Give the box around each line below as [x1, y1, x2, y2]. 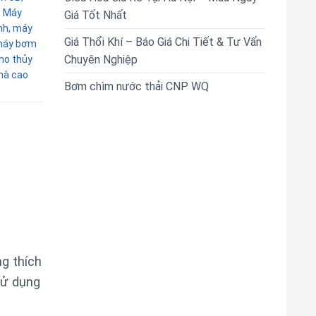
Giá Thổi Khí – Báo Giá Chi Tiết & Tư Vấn [64, 35, 262, 49]
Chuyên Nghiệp [64, 53, 138, 66]
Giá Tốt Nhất [64, 8, 127, 22]
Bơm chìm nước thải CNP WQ [64, 80, 209, 93]
